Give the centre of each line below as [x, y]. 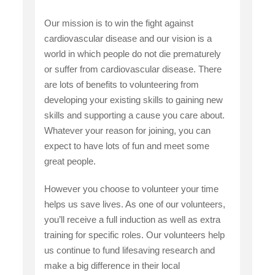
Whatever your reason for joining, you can [128, 130]
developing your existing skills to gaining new [134, 99]
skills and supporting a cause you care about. [135, 115]
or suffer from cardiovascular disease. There [133, 69]
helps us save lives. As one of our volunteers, [135, 204]
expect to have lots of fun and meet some [127, 145]
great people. [70, 161]
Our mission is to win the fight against [119, 23]
